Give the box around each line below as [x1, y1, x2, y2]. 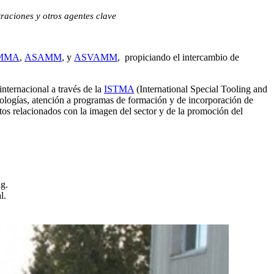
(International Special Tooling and [134, 83, 267, 94]
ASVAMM [74, 51, 117, 62]
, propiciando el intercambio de [117, 51, 239, 62]
